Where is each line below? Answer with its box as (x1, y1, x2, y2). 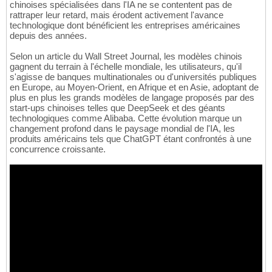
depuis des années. (10, 30, 87, 41)
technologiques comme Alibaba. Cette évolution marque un (10, 113, 242, 124)
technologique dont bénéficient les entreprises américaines (10, 20, 240, 31)
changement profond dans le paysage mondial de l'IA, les (10, 123, 235, 134)
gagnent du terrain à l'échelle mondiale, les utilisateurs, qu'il (10, 61, 242, 72)
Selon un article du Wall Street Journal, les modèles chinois (10, 51, 242, 62)
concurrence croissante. (10, 144, 106, 155)
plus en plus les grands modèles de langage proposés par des (10, 92, 254, 103)
